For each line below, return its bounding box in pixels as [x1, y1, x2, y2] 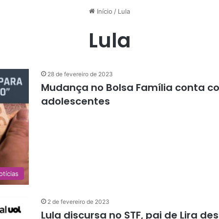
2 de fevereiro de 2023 [47, 197, 109, 205]
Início [95, 7, 112, 15]
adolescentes [41, 94, 110, 108]
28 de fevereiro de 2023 [47, 70, 113, 78]
